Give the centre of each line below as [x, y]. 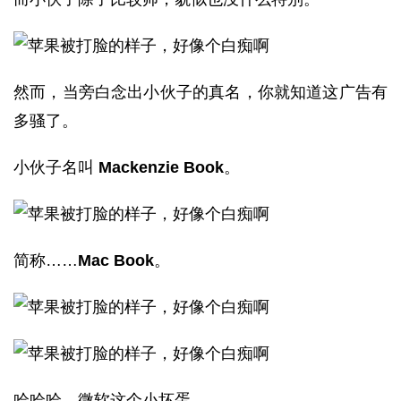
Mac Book [116, 260]
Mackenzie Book [161, 167]
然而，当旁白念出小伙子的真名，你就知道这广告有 [200, 92]
